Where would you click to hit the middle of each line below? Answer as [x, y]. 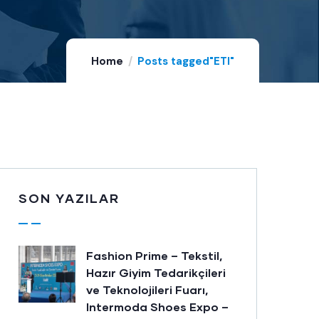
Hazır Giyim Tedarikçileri [156, 272]
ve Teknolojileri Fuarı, [147, 289]
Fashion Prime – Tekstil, [154, 255]
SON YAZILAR [69, 198]
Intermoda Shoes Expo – [157, 307]
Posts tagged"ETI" [186, 61]
